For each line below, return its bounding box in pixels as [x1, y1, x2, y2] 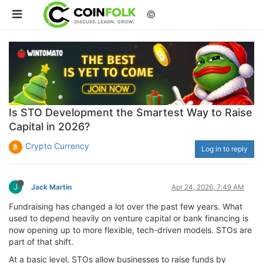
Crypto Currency [25, 140, 89, 151]
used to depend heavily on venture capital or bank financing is [9, 213, 248, 223]
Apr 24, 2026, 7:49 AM [171, 182, 244, 191]
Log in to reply [201, 144, 248, 153]
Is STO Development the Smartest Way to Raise [9, 106, 252, 119]
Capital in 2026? [9, 120, 90, 133]
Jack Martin [31, 182, 72, 191]
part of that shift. [9, 236, 73, 247]
